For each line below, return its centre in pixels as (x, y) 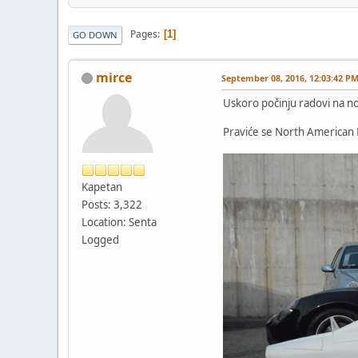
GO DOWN (95, 34)
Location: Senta (119, 222)
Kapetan (102, 187)
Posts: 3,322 (112, 204)
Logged (100, 239)
